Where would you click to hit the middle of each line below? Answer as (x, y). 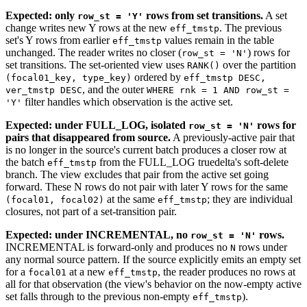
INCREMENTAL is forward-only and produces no (118, 247)
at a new (87, 271)
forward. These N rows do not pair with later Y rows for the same (147, 186)
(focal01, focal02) (55, 199)
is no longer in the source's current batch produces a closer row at (146, 149)
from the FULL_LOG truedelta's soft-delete (193, 162)
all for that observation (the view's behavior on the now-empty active (153, 284)
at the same (131, 199)
